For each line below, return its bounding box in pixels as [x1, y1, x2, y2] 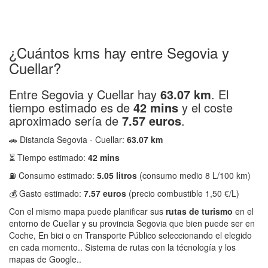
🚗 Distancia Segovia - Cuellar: [9, 133, 127, 145]
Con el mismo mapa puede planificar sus [9, 205, 166, 217]
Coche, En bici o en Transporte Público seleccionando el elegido [9, 229, 252, 241]
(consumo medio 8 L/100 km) [137, 169, 251, 181]
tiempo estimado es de [9, 99, 133, 116]
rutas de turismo [166, 205, 233, 217]
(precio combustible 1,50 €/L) [126, 187, 239, 199]
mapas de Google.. [9, 253, 81, 265]
